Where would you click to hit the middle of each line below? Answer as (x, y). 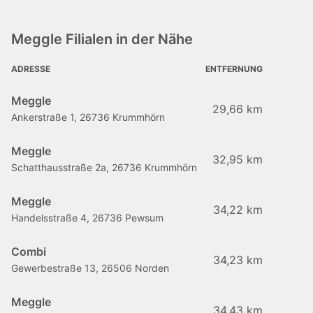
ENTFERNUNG (234, 69)
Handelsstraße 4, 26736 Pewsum (87, 218)
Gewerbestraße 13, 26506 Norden (90, 268)
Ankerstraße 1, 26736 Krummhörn (88, 117)
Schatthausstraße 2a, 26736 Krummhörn (104, 167)
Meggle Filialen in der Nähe (102, 39)
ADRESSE (31, 69)
